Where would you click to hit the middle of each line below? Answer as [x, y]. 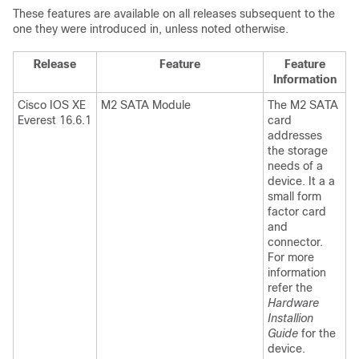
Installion [290, 318]
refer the [290, 288]
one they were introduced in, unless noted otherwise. [151, 29]
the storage [298, 151]
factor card [297, 212]
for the [317, 333]
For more [291, 257]
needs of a [295, 166]
